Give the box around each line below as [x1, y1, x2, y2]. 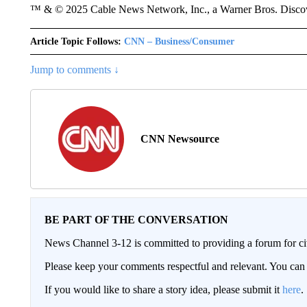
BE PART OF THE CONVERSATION [44, 214, 228, 225]
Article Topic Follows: [29, 36, 121, 47]
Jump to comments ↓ [29, 64, 119, 75]
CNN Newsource [140, 133, 219, 145]
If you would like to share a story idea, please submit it [44, 284, 282, 295]
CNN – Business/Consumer [123, 36, 234, 47]
